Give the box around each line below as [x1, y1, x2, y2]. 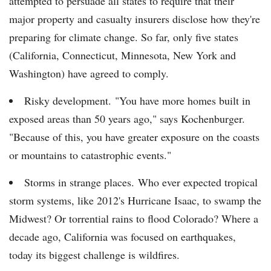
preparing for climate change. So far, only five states [9, 30, 238, 45]
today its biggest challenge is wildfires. [9, 247, 180, 263]
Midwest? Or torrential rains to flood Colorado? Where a [9, 211, 258, 226]
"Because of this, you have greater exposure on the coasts [9, 129, 260, 145]
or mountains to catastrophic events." [9, 148, 171, 163]
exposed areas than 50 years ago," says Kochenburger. [9, 111, 245, 126]
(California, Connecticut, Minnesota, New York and [9, 48, 236, 63]
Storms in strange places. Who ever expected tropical [24, 175, 258, 190]
